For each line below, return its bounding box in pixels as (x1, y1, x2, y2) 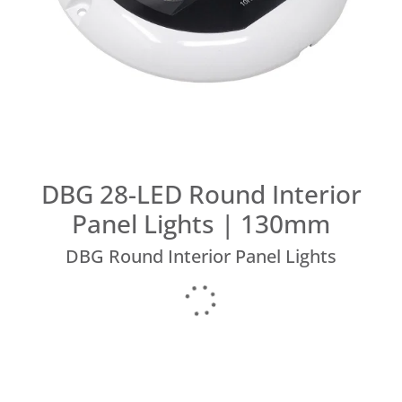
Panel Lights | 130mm (72, 206, 330, 241)
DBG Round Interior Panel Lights (66, 244, 336, 269)
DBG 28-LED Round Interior (40, 177, 362, 212)
